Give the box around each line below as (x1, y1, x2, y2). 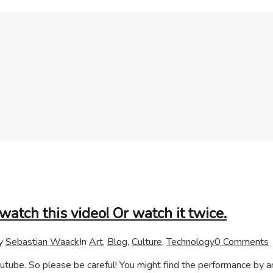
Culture (132, 235, 162, 249)
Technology (166, 235, 214, 249)
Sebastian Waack (5, 235, 79, 249)
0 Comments (214, 235, 269, 249)
